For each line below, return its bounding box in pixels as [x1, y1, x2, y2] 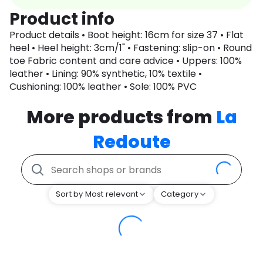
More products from [26, 105, 216, 130]
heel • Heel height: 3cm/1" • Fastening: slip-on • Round [9, 41, 252, 55]
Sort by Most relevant [56, 188, 139, 200]
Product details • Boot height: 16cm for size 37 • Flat [9, 28, 244, 42]
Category [161, 188, 198, 200]
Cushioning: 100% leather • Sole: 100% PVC [9, 80, 197, 94]
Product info [9, 8, 114, 31]
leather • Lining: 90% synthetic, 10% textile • [9, 67, 202, 81]
